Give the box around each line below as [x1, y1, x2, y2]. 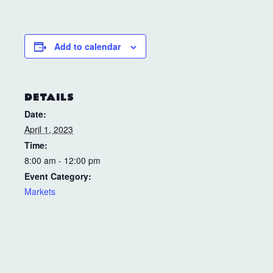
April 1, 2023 [24, 123, 73, 136]
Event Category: [24, 170, 91, 183]
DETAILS [24, 90, 74, 105]
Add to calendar [54, 40, 121, 53]
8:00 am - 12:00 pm [24, 154, 101, 167]
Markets [24, 185, 55, 198]
